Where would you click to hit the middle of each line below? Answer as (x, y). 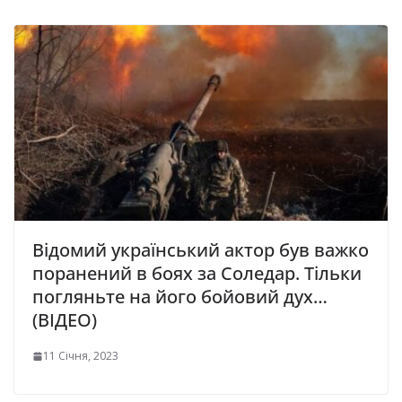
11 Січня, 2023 (81, 356)
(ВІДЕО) (65, 320)
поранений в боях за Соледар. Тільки (197, 274)
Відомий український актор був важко (201, 250)
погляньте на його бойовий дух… (180, 297)
